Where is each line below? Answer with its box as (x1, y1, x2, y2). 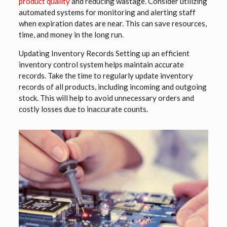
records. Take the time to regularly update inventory (18, 71, 193, 81)
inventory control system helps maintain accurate (18, 60, 184, 69)
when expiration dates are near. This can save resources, (18, 19, 207, 28)
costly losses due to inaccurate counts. (18, 104, 148, 114)
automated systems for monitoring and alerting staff (18, 8, 196, 17)
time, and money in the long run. (18, 30, 124, 40)
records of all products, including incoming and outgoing (18, 82, 207, 92)
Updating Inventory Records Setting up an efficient (18, 49, 190, 58)
